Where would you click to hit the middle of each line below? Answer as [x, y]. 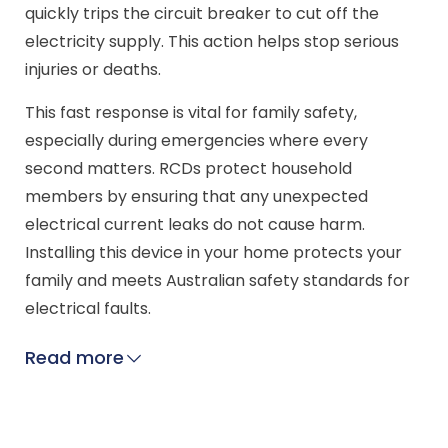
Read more [75, 357]
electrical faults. [88, 308]
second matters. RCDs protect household [189, 168]
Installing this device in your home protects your [214, 252]
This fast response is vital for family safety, [191, 112]
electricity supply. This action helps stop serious [212, 41]
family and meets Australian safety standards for [218, 280]
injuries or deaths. [93, 69]
